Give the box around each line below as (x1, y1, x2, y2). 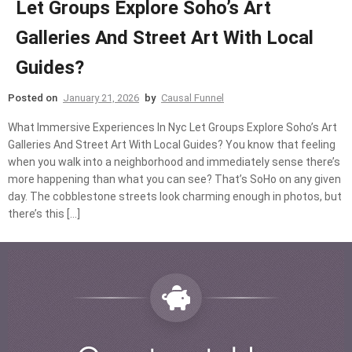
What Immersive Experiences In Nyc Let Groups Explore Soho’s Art (8, 120, 337, 134)
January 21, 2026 (63, 91, 139, 104)
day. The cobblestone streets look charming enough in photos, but (8, 189, 342, 203)
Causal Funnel (161, 91, 224, 104)
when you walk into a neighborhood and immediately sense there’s (8, 155, 340, 168)
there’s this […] (8, 207, 80, 220)
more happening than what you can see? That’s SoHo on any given (8, 172, 341, 185)
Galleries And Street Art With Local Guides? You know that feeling (8, 137, 335, 151)
